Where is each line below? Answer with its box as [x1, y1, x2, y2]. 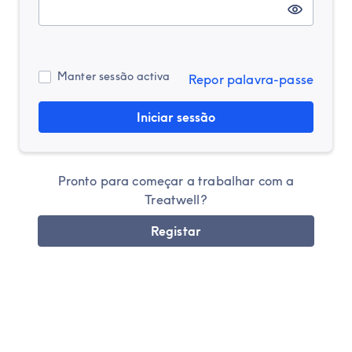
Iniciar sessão [137, 109, 215, 125]
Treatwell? [145, 192, 207, 207]
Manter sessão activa [57, 69, 170, 83]
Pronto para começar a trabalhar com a [57, 173, 295, 189]
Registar [150, 223, 202, 239]
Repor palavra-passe [188, 71, 313, 87]
